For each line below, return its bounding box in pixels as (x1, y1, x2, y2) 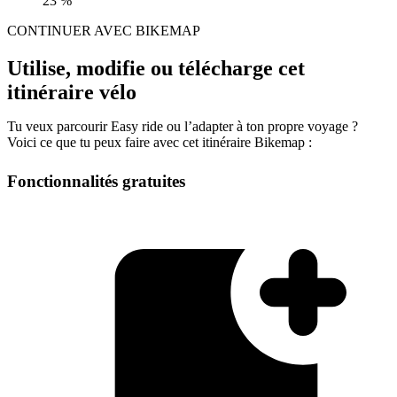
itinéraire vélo (7, 81, 136, 105)
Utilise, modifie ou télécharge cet (7, 57, 305, 81)
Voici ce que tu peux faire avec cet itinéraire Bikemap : (7, 135, 312, 151)
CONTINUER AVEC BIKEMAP (7, 23, 200, 39)
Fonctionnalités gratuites (7, 172, 185, 191)
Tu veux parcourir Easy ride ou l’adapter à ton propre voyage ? (7, 119, 358, 135)
